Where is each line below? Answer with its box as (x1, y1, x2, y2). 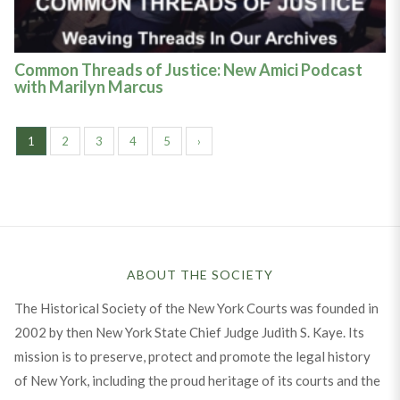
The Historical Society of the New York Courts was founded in (13, 299, 379, 316)
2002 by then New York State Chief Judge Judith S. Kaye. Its (13, 323, 364, 340)
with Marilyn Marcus (13, 76, 163, 96)
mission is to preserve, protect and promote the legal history (13, 347, 371, 364)
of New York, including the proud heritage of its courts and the (13, 371, 380, 388)
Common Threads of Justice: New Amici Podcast (13, 59, 362, 79)
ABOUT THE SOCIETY (127, 266, 273, 282)
